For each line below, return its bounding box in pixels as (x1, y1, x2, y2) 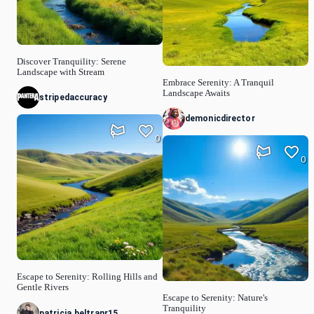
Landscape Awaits (163, 88, 230, 98)
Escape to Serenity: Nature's (163, 293, 268, 303)
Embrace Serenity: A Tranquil (163, 77, 274, 88)
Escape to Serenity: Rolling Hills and (17, 272, 158, 282)
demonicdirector (185, 114, 255, 124)
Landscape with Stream (17, 67, 104, 77)
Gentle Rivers (17, 282, 69, 293)
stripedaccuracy (39, 93, 107, 103)
